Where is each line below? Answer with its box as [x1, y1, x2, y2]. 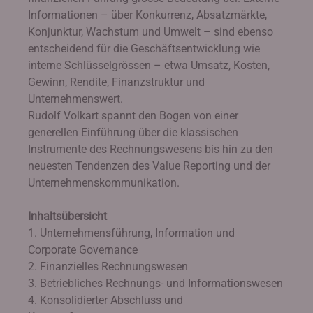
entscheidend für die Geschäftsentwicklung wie [28, 42, 260, 55]
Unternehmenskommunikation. [28, 176, 180, 189]
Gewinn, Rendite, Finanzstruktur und [28, 75, 205, 89]
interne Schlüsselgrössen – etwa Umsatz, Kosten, [28, 59, 270, 72]
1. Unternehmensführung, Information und [28, 226, 235, 240]
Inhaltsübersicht [28, 210, 107, 223]
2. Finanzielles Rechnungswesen [28, 260, 188, 273]
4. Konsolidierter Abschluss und [28, 293, 183, 307]
